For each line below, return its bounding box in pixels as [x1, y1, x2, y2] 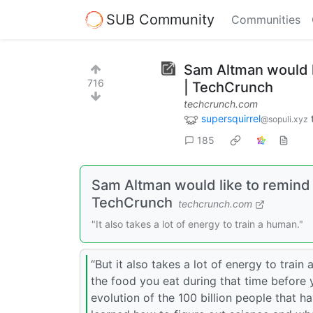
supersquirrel [201, 112, 261, 124]
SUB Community [106, 10, 214, 28]
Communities [231, 13, 300, 27]
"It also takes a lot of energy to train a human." [92, 217, 303, 230]
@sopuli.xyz [261, 114, 308, 124]
